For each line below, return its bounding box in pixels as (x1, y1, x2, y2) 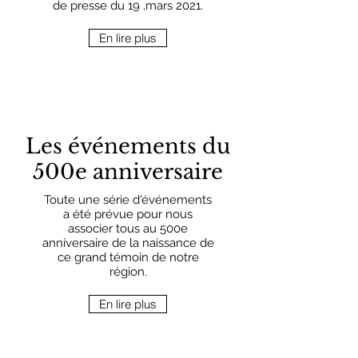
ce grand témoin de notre (57, 250, 199, 265)
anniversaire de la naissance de (42, 236, 214, 250)
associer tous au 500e (68, 221, 188, 236)
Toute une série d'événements (44, 193, 212, 207)
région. (109, 265, 147, 279)
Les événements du (26, 133, 230, 159)
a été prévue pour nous (63, 207, 193, 221)
